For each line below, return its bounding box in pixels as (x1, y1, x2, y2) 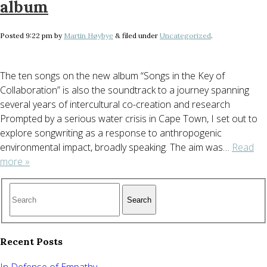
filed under (120, 31, 160, 41)
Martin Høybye (64, 31, 113, 41)
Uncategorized (160, 31, 211, 41)
